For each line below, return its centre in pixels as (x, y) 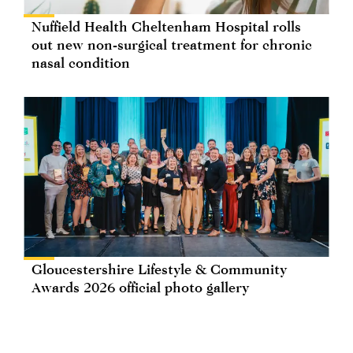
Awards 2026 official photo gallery (140, 287)
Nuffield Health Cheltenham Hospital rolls (166, 26)
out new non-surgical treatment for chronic (172, 44)
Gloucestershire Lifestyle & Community (159, 269)
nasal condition (81, 62)
